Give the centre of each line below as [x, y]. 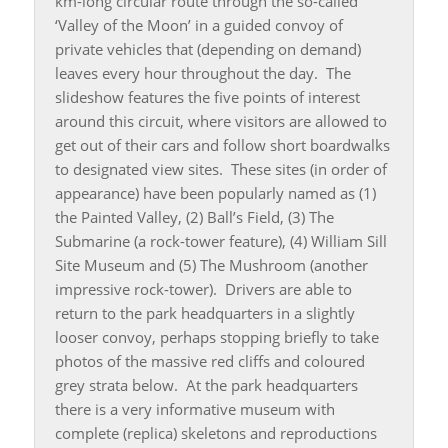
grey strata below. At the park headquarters [206, 385]
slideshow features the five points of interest [207, 97]
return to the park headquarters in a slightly [204, 313]
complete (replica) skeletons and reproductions [215, 433]
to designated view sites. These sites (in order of [220, 169]
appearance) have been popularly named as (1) [215, 193]
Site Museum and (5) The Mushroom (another [211, 265]
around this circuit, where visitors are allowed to [220, 121]
